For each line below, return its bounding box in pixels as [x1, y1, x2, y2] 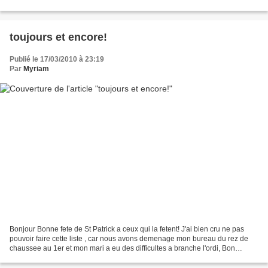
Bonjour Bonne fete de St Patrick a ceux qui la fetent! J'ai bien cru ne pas [10, 224, 244, 233]
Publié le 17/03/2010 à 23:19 [10, 55, 104, 64]
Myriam [23, 65, 49, 74]
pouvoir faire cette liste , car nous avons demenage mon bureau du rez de [10, 234, 248, 243]
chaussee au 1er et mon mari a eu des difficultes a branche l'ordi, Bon [10, 243, 235, 252]
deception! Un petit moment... [10, 2, 104, 11]
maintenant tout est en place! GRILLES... [10, 253, 141, 262]
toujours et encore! [10, 31, 107, 44]
